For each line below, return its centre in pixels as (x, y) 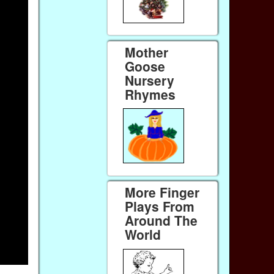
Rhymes (150, 94)
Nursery (150, 80)
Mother (147, 52)
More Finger (162, 192)
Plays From (160, 206)
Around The (161, 220)
